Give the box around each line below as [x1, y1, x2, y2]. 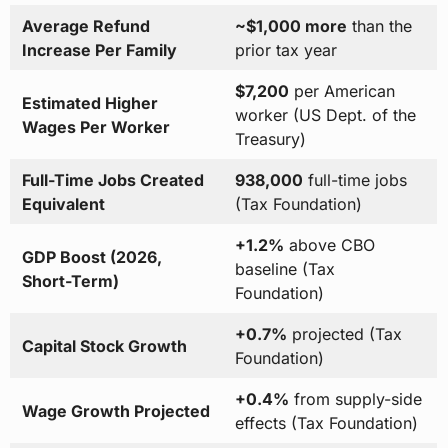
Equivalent [21, 194, 105, 215]
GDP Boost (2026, [21, 247, 162, 268]
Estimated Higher [21, 93, 158, 114]
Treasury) [234, 129, 306, 150]
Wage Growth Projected [21, 401, 210, 422]
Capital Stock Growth [21, 336, 187, 357]
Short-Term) [21, 271, 119, 292]
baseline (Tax [234, 259, 335, 280]
